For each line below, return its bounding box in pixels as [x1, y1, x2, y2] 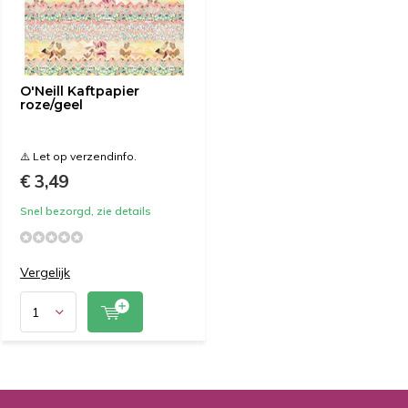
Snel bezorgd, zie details [20, 204, 151, 218]
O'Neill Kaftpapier [20, 83, 139, 99]
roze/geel [20, 97, 83, 113]
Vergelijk [20, 264, 70, 280]
